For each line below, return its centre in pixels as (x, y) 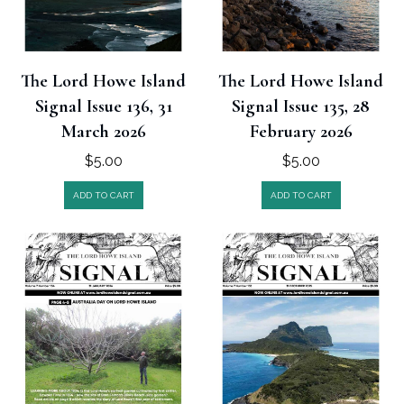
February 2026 (301, 131)
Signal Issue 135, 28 (301, 106)
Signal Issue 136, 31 (103, 106)
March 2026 (103, 131)
